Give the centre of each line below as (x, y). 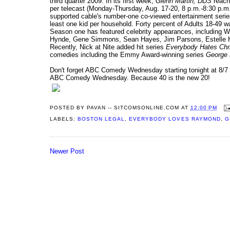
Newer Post (67, 151)
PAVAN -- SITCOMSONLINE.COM (133, 108)
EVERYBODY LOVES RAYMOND (175, 119)
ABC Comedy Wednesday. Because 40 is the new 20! (130, 78)
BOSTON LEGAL (101, 119)
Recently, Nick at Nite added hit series (108, 47)
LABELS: (64, 119)
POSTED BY (69, 108)
